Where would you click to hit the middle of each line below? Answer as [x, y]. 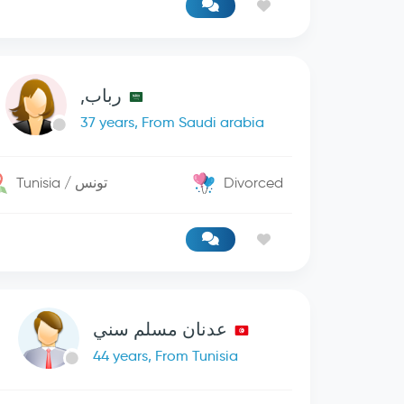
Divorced [254, 183]
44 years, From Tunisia [165, 356]
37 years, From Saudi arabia [172, 122]
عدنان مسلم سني [160, 329]
